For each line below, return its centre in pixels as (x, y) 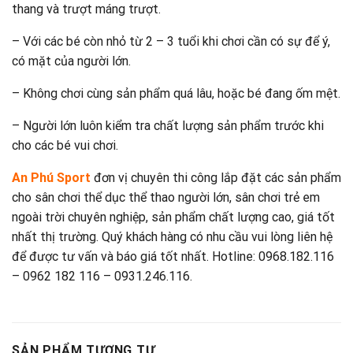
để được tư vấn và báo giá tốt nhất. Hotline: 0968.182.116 (173, 257)
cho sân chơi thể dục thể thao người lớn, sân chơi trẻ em (166, 198)
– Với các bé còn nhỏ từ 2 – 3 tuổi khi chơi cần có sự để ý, (171, 42)
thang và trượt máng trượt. (86, 9)
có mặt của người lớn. (71, 61)
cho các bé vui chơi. (65, 146)
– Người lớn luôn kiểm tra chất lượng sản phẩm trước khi (168, 126)
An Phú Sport (51, 178)
